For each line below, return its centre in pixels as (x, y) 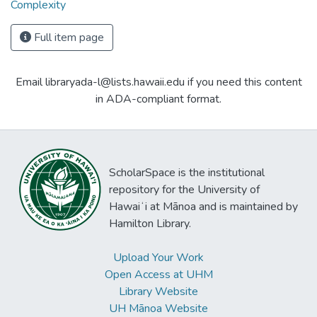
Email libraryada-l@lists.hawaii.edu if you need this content (158, 82)
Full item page (68, 38)
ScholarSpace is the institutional (187, 173)
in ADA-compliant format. (158, 99)
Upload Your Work (158, 258)
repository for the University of (184, 190)
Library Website (158, 292)
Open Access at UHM (158, 275)
